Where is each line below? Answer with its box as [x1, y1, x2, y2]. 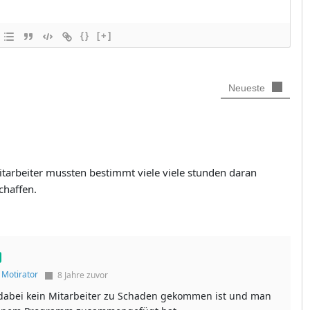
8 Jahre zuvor [55, 269, 108, 282]
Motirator [1, 268, 38, 281]
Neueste [228, 82, 265, 93]
